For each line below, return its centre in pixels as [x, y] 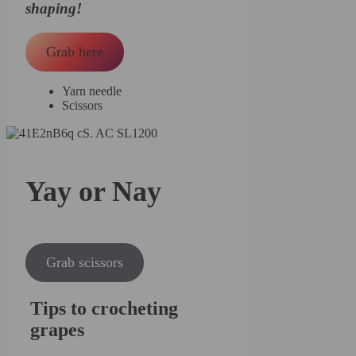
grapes [57, 330]
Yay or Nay [94, 192]
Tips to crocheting [104, 309]
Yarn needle [92, 91]
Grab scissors [85, 263]
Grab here [75, 52]
